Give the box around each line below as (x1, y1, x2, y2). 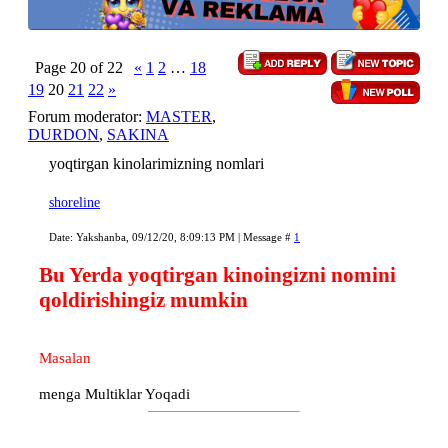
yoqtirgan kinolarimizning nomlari (49, 155, 264, 173)
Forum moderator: (28, 108, 146, 126)
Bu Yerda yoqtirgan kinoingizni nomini (39, 263, 396, 288)
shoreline (49, 195, 100, 211)
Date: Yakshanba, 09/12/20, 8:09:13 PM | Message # (49, 231, 294, 244)
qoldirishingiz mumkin (39, 288, 248, 313)
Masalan (39, 350, 91, 367)
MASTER (146, 108, 212, 126)
